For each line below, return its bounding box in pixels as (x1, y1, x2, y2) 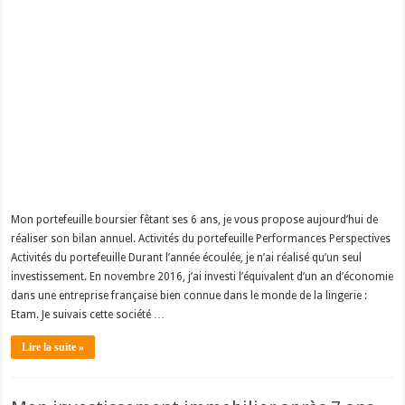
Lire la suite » (22, 340, 85, 353)
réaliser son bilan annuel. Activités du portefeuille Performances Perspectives (11, 231, 391, 245)
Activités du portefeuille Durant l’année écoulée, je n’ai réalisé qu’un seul (11, 250, 363, 264)
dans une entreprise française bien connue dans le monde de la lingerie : (11, 288, 368, 302)
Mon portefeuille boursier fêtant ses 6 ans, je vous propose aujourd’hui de (11, 212, 379, 226)
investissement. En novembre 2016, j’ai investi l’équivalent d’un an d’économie (11, 269, 394, 283)
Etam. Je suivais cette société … (11, 307, 165, 321)
